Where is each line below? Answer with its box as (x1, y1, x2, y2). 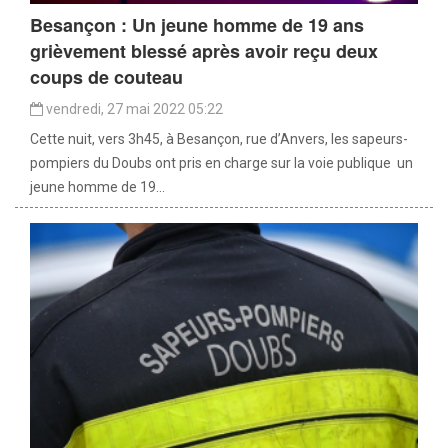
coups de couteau (30, 64, 183, 91)
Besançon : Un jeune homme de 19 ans (30, 12, 364, 39)
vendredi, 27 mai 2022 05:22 (43, 101, 223, 118)
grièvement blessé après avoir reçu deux (30, 38, 378, 65)
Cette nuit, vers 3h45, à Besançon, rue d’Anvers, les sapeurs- (30, 131, 408, 148)
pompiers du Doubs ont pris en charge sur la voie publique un (30, 155, 413, 172)
